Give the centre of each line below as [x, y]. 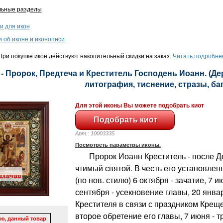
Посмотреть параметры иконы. [118, 145]
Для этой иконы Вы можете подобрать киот [139, 105]
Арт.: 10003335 [99, 133]
